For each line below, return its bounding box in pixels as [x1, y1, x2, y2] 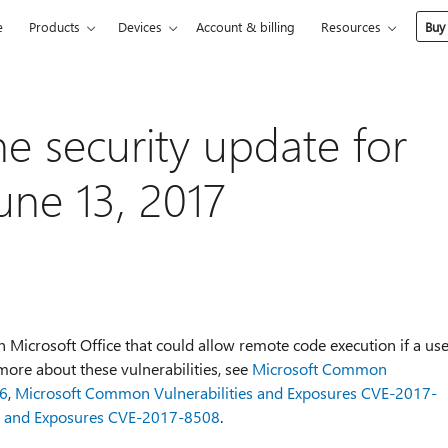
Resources [321, 18, 382, 35]
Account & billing [196, 18, 296, 35]
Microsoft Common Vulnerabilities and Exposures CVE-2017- [14, 382, 437, 404]
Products [29, 18, 81, 35]
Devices [118, 18, 163, 35]
